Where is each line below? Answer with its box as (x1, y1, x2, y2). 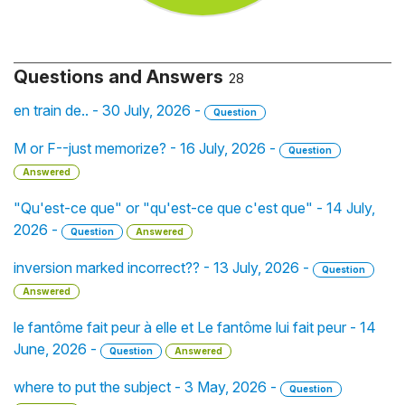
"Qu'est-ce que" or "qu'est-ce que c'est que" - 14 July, (14, 199, 375, 217)
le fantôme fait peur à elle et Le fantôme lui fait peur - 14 (14, 318, 376, 336)
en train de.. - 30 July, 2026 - (14, 101, 204, 119)
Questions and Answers (14, 66, 223, 88)
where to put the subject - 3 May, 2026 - (14, 378, 280, 396)
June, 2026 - (14, 340, 100, 358)
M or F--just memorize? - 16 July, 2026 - (14, 139, 279, 157)
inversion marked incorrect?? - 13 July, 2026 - (14, 259, 313, 277)
